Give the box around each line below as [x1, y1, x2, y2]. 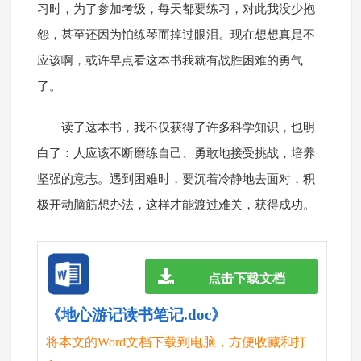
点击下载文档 [207, 271, 285, 285]
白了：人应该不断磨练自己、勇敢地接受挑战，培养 [36, 147, 315, 160]
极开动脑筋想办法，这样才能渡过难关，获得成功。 [36, 198, 315, 212]
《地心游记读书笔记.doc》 [45, 306, 226, 324]
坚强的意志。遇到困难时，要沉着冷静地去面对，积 [36, 172, 315, 186]
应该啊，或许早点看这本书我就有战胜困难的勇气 [36, 54, 303, 68]
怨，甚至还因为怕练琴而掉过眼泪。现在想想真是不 [36, 28, 315, 42]
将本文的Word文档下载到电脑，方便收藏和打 [45, 335, 306, 350]
